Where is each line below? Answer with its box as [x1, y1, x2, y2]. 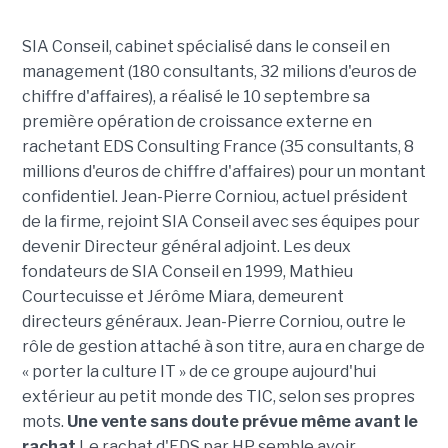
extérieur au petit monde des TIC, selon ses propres [21, 387, 415, 406]
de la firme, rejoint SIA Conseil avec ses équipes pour [21, 212, 420, 231]
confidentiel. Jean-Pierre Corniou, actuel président [21, 187, 408, 206]
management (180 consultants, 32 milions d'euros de [21, 62, 417, 81]
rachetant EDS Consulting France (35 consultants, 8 [21, 137, 414, 156]
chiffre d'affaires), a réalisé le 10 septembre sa [21, 87, 370, 106]
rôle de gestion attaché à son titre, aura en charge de [21, 337, 425, 356]
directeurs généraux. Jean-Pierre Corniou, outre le [21, 312, 406, 331]
